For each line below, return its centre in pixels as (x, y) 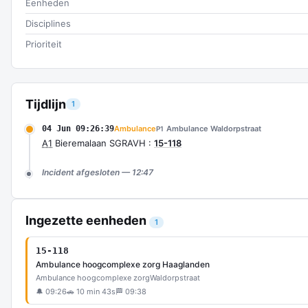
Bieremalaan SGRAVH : (103, 143)
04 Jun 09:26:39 (78, 129)
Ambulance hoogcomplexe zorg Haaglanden (123, 264)
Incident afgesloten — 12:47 (98, 172)
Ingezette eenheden (87, 220)
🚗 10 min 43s (91, 291)
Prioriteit (44, 44)
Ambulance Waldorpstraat (214, 129)
